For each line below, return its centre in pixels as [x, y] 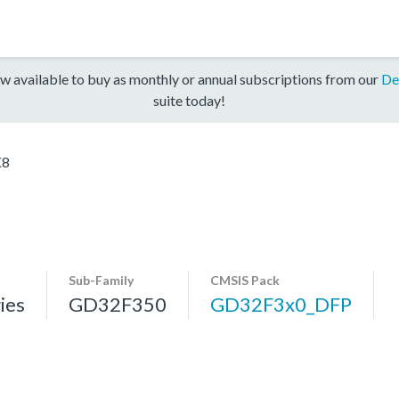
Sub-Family [101, 280]
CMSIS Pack [245, 280]
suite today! [189, 100]
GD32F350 [118, 304]
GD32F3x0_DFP [281, 304]
